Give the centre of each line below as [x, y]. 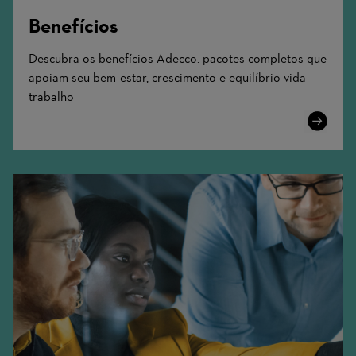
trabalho [51, 96]
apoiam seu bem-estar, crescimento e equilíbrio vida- [169, 77]
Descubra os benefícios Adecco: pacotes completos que [178, 58]
